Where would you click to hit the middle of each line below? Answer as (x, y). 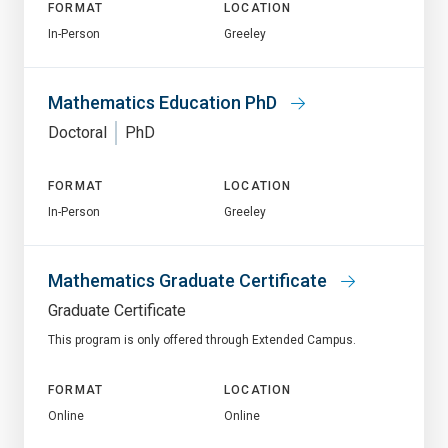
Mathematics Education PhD (164, 102)
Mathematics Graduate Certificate (189, 280)
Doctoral (77, 132)
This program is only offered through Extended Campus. (202, 339)
